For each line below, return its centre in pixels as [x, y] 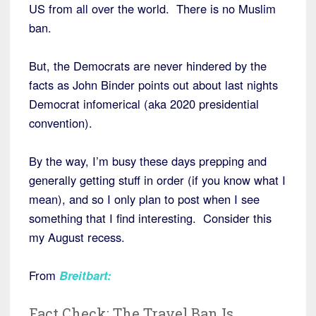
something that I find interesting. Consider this [150, 218]
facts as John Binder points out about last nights [153, 84]
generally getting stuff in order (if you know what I [157, 180]
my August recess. [77, 237]
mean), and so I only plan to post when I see [144, 199]
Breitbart [83, 275]
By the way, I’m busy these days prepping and [148, 160]
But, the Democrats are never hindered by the [148, 65]
